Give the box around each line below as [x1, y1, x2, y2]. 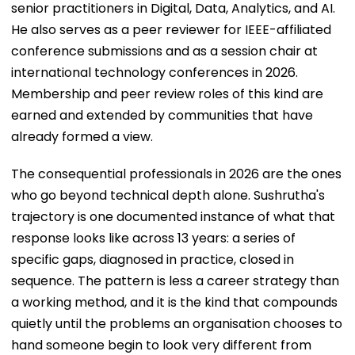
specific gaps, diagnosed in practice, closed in [11, 250, 294, 269]
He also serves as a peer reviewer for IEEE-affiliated [11, 20, 331, 39]
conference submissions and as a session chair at [11, 41, 318, 60]
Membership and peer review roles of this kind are [11, 84, 323, 103]
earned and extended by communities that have [11, 105, 313, 124]
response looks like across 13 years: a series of [11, 228, 296, 247]
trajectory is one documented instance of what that [11, 207, 335, 226]
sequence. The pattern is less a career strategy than [11, 271, 339, 290]
